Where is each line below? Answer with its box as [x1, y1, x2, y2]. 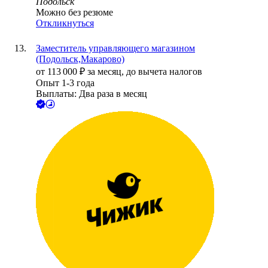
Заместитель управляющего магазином [36, 43, 195, 54]
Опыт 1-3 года [36, 78, 95, 89]
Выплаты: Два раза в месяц [36, 89, 147, 99]
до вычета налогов [126, 66, 202, 77]
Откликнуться [36, 18, 94, 29]
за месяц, [87, 66, 126, 77]
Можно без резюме [36, 7, 113, 18]
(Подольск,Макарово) [36, 54, 124, 65]
